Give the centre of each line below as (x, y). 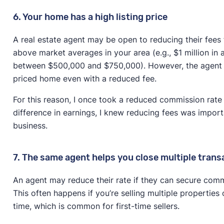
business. (30, 125)
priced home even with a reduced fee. (84, 78)
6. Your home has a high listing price (90, 17)
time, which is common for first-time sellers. (96, 206)
